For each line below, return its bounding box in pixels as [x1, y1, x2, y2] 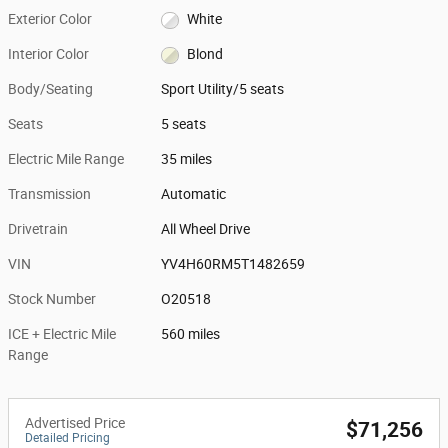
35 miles [161, 151, 213, 167]
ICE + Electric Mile [8, 326, 116, 342]
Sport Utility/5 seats [161, 81, 285, 97]
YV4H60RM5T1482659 [161, 256, 306, 272]
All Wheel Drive [161, 221, 251, 237]
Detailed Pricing [25, 431, 110, 445]
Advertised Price [25, 415, 125, 431]
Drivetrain [8, 221, 68, 237]
